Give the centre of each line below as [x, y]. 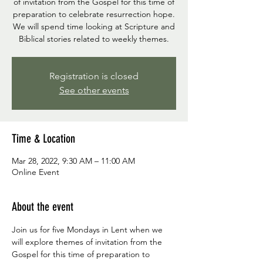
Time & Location [43, 139]
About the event [43, 207]
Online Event [36, 172]
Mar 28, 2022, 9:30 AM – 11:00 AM [73, 161]
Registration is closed [94, 76]
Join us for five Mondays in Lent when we [88, 230]
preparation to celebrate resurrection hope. [94, 14]
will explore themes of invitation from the [88, 242]
